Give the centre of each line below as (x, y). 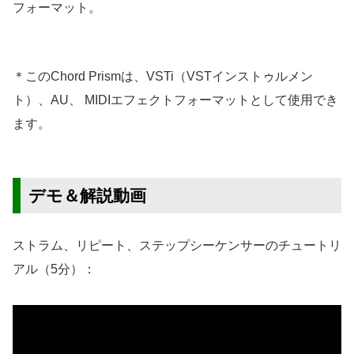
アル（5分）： (54, 269)
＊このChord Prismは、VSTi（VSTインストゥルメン (163, 76)
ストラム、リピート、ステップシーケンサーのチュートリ (177, 245)
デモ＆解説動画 (87, 195)
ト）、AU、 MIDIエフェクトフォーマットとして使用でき (175, 100)
